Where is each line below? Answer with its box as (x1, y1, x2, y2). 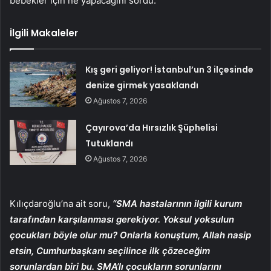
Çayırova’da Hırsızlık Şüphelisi (85, 121, 218, 134)
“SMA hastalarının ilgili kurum (113, 197, 242, 209)
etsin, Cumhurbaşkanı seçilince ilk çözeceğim (10, 244, 210, 256)
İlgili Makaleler (10, 26, 78, 39)
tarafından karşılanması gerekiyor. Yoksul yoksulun (10, 213, 234, 225)
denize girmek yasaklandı (85, 79, 199, 91)
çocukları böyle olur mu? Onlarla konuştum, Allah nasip (10, 229, 251, 241)
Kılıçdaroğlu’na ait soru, (10, 197, 113, 209)
